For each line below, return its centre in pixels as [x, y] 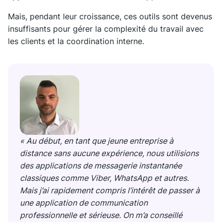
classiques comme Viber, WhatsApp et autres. [104, 178]
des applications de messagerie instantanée [101, 165]
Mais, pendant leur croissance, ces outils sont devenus [110, 16]
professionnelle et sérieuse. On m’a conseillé [101, 215]
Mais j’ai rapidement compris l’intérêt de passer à [110, 190]
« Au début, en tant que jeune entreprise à [97, 140]
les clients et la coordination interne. [76, 41]
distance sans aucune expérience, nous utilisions [109, 153]
